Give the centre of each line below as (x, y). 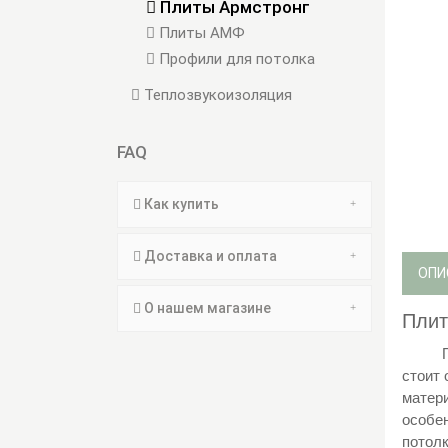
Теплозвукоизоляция (216, 95)
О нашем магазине (206, 308)
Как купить (180, 204)
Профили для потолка (235, 59)
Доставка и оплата (209, 256)
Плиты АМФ (200, 33)
